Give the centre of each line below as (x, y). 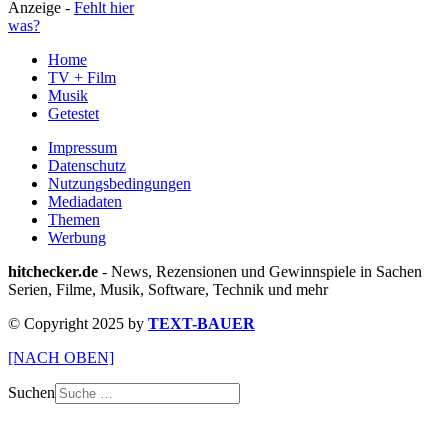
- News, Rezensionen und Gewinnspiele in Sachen (260, 272)
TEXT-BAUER (201, 324)
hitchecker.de (53, 272)
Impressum (82, 148)
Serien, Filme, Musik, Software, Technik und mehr (168, 290)
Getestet (73, 114)
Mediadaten (85, 202)
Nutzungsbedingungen (119, 184)
